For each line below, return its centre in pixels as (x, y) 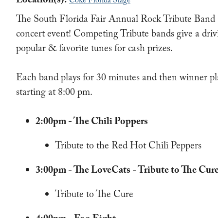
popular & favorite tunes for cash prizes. (95, 50)
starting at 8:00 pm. (54, 93)
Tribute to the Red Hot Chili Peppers (128, 147)
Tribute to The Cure (94, 196)
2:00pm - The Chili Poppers (92, 123)
